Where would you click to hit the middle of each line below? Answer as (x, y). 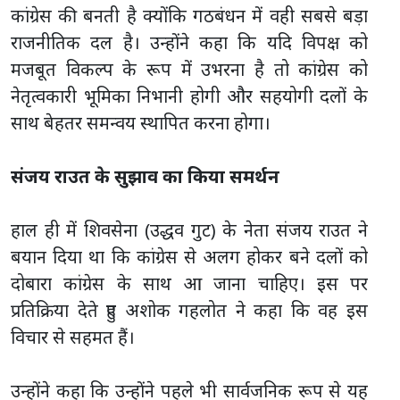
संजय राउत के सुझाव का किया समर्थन (145, 176)
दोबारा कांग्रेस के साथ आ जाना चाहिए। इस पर (189, 283)
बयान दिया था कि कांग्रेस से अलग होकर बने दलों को (189, 256)
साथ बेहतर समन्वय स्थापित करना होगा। (141, 122)
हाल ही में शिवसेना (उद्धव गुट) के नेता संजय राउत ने (189, 229)
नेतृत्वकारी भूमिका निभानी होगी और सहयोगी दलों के (189, 96)
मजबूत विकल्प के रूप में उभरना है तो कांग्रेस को (189, 69)
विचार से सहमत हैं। (73, 337)
